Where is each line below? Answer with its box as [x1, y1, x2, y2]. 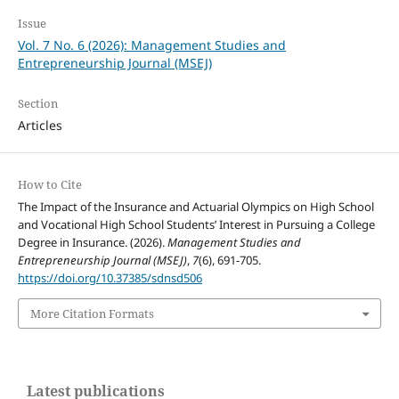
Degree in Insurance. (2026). [17, 233, 167, 250]
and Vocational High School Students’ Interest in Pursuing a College [17, 216, 375, 232]
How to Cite [17, 175, 82, 192]
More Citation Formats [29, 305, 154, 322]
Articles [17, 116, 62, 134]
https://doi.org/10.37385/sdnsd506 [17, 269, 202, 286]
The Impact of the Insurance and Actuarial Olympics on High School [17, 198, 374, 215]
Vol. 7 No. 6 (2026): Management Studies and [17, 36, 286, 53]
